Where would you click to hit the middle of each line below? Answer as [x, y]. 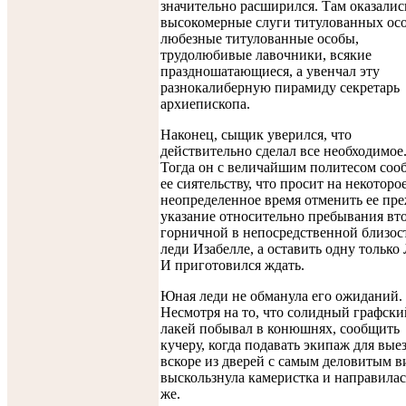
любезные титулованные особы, [260, 38]
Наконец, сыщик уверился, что [256, 134]
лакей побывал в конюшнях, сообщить [280, 328]
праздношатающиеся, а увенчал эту [270, 71]
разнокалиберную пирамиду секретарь [280, 87]
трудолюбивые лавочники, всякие [266, 54]
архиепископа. [205, 103]
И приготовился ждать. [232, 265]
